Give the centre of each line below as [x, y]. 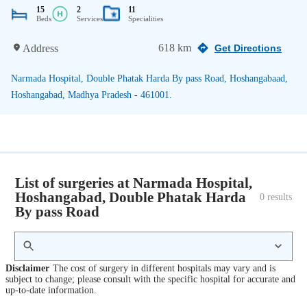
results [278, 197]
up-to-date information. [51, 291]
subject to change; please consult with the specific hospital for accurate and [150, 280]
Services [90, 18]
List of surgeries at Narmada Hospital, [134, 182]
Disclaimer [27, 269]
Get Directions [248, 48]
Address [40, 48]
